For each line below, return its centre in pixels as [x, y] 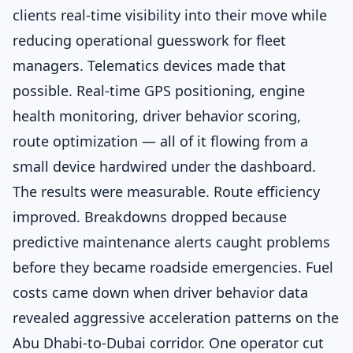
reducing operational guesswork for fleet [149, 40]
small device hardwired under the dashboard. [164, 166]
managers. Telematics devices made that [149, 65]
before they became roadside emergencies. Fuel [173, 267]
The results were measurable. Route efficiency [166, 191]
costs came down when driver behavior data [160, 292]
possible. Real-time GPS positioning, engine [159, 91]
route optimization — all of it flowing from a [160, 141]
